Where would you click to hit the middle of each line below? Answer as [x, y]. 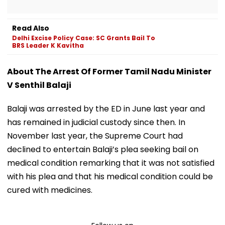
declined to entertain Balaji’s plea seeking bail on [103, 149]
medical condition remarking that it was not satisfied [111, 163]
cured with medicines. [50, 190]
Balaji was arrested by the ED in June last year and [106, 108]
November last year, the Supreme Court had [95, 136]
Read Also [31, 28]
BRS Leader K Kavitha [48, 45]
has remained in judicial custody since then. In [96, 122]
